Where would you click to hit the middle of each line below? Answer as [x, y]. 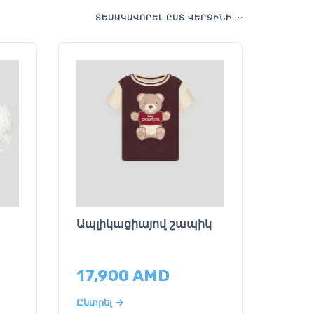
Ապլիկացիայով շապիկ [144, 224]
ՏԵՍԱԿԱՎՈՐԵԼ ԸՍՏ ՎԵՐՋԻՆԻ [163, 17]
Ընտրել [95, 302]
